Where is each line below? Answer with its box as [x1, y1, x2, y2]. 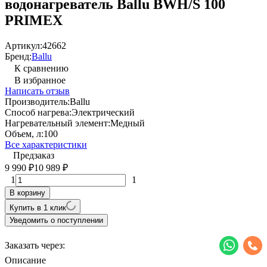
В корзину [10, 188, 45, 197]
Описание [5, 254, 46, 265]
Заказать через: [5, 240, 65, 250]
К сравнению [14, 63, 69, 73]
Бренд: [5, 51, 32, 61]
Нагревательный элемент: [5, 117, 110, 128]
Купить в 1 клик [10, 203, 66, 212]
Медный [110, 117, 145, 128]
